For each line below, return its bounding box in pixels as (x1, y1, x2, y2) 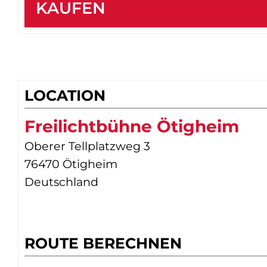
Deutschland (24, 175, 98, 190)
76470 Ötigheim (24, 157, 117, 172)
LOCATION (24, 86, 105, 105)
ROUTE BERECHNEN (24, 234, 182, 252)
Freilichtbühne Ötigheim (24, 116, 239, 137)
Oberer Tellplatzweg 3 (24, 139, 150, 154)
